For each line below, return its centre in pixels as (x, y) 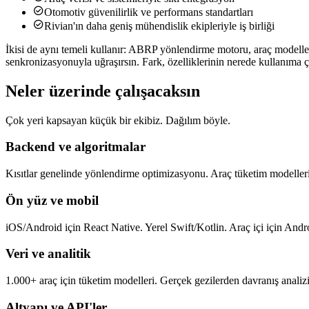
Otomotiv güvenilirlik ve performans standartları (149, 12)
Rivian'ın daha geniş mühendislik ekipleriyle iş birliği (159, 26)
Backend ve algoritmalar (76, 147)
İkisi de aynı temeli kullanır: (66, 49)
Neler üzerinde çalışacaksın (103, 91)
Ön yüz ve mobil (52, 200)
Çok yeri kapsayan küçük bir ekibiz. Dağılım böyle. (118, 120)
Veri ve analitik (48, 254)
